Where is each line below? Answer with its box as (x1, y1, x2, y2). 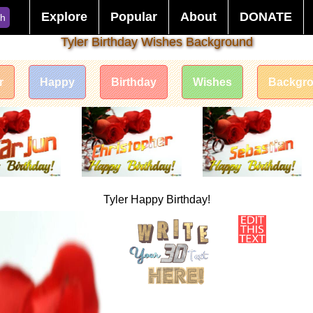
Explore (41, 10, 87, 24)
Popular (110, 10, 157, 24)
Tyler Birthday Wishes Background (60, 35, 253, 50)
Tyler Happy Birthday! (103, 194, 211, 206)
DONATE (240, 10, 292, 24)
